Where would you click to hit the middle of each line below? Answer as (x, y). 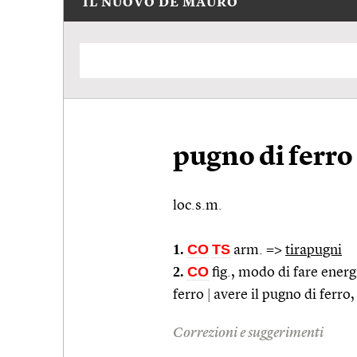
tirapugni (314, 250)
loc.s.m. (199, 205)
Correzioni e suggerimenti (248, 333)
